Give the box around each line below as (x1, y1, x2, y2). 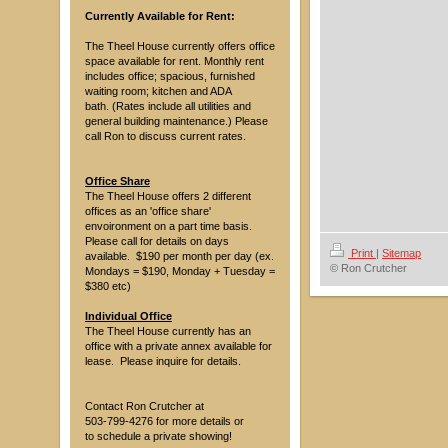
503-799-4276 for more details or (85, 415, 244, 427)
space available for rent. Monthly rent (85, 55, 264, 67)
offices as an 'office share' (85, 205, 211, 217)
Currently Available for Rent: (85, 10, 235, 22)
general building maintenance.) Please (85, 115, 268, 127)
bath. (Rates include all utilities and (85, 100, 251, 112)
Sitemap (382, 247, 421, 259)
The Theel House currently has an (85, 325, 251, 337)
